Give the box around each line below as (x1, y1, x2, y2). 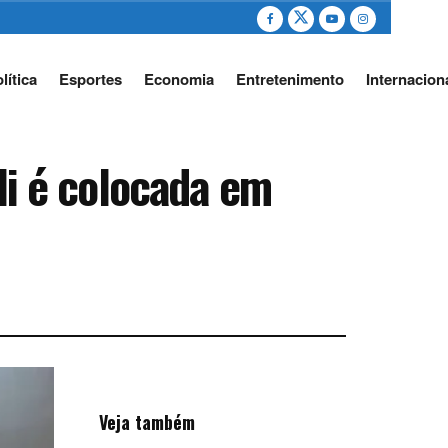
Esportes (58, 68, 122, 90)
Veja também (98, 409, 195, 436)
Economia (143, 68, 214, 90)
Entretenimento (235, 68, 344, 90)
